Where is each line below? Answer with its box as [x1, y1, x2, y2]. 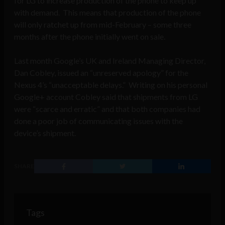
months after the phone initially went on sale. [14, 32, 165, 42]
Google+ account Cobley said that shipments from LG [14, 92, 198, 102]
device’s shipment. [14, 128, 76, 138]
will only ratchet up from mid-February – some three [14, 20, 191, 30]
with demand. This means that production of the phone [14, 8, 201, 18]
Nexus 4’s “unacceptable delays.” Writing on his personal [14, 80, 207, 90]
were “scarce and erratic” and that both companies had [14, 104, 200, 114]
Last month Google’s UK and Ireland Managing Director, [14, 56, 205, 66]
